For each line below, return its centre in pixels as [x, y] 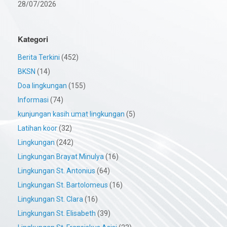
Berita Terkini [39, 58]
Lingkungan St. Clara [50, 199]
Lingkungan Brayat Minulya [61, 157]
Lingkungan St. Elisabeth [57, 214]
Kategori [33, 39]
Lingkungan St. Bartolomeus [63, 185]
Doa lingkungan [42, 86]
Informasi [33, 100]
